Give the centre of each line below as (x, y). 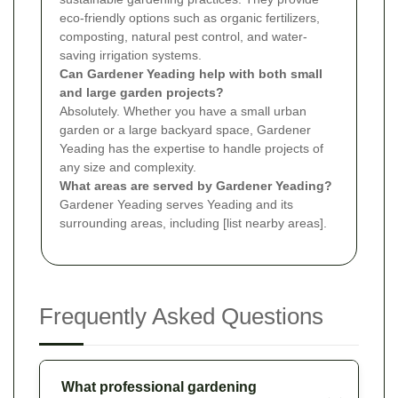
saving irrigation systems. (131, 55)
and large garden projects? (142, 92)
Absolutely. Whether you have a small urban (183, 111)
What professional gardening (159, 386)
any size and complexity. (128, 167)
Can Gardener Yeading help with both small (191, 73)
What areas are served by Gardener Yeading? (196, 185)
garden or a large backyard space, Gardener (185, 129)
